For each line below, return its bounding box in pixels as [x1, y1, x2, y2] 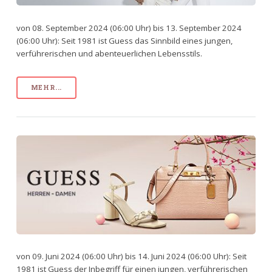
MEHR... [30, 83, 63, 92]
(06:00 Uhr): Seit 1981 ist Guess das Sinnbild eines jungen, [16, 35, 233, 47]
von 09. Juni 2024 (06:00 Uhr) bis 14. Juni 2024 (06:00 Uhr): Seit [16, 251, 246, 262]
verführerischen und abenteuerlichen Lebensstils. [16, 48, 202, 59]
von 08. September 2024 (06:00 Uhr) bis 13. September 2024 [16, 22, 242, 34]
